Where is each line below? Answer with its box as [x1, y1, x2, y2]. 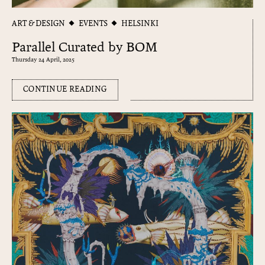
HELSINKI [121, 19, 159, 28]
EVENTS [79, 19, 108, 28]
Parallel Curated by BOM [12, 40, 157, 55]
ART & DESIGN [12, 19, 65, 28]
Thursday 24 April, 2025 [12, 56, 75, 63]
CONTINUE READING [23, 85, 107, 94]
